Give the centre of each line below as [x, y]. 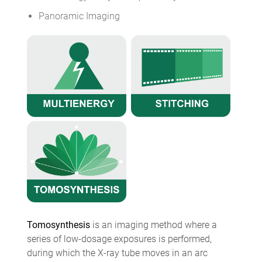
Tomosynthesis [58, 225]
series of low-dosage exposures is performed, [119, 239]
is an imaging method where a [153, 225]
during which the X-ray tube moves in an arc [117, 253]
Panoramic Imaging [79, 16]
